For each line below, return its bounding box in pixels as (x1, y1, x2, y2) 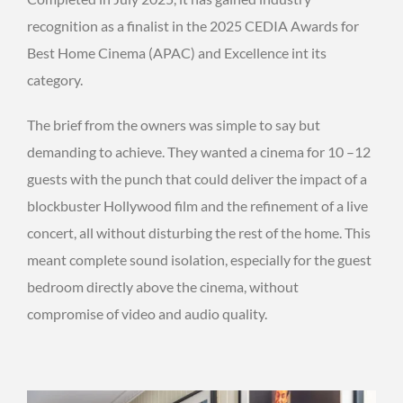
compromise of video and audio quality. (27, 304, 267, 322)
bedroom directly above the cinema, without (27, 277, 299, 295)
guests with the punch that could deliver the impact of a (27, 169, 367, 187)
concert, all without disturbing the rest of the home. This (27, 223, 371, 241)
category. (27, 70, 83, 88)
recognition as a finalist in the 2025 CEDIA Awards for (27, 16, 359, 34)
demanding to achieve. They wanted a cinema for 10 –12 (27, 142, 371, 160)
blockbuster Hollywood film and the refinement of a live (27, 196, 368, 214)
